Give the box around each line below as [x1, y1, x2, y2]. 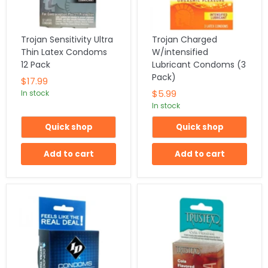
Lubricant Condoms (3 [152, 58, 246, 71]
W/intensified [152, 45, 208, 58]
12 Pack [21, 58, 50, 71]
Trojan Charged [152, 33, 217, 45]
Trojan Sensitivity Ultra [21, 33, 113, 45]
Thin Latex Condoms [21, 45, 107, 58]
